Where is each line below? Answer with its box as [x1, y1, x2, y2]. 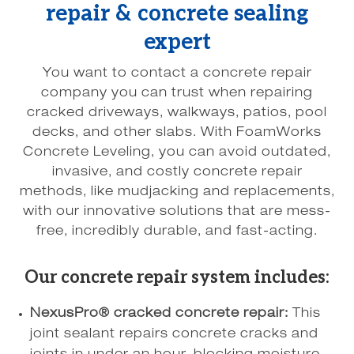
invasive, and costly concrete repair [51, 167, 303, 179]
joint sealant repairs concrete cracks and [30, 329, 319, 341]
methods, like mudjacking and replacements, [19, 186, 335, 199]
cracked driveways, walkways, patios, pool [27, 107, 327, 120]
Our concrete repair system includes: [24, 267, 330, 288]
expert [143, 29, 211, 55]
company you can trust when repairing [41, 88, 313, 100]
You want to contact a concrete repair [42, 68, 312, 81]
